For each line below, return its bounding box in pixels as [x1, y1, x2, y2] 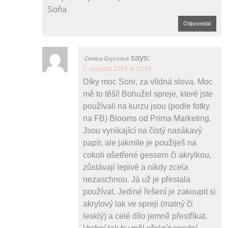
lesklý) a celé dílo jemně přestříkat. [83, 211, 208, 220]
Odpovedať [183, 20, 211, 26]
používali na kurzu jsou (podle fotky [83, 101, 210, 110]
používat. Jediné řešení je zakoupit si [83, 187, 216, 196]
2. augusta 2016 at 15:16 [83, 65, 152, 72]
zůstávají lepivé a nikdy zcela [83, 162, 189, 172]
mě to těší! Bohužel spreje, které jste [83, 89, 213, 98]
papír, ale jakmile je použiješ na [83, 138, 197, 147]
